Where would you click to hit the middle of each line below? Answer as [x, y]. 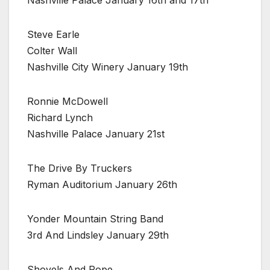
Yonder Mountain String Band [95, 218]
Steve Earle [53, 34]
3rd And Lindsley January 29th [98, 235]
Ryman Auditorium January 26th [102, 184]
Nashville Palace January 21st [96, 133]
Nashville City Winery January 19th [108, 67]
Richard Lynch [60, 117]
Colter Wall [52, 50]
